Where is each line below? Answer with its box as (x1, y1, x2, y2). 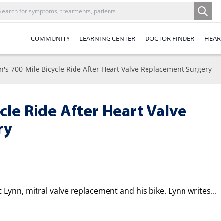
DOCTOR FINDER (145, 34, 194, 43)
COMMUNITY (31, 34, 70, 43)
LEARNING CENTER (79, 34, 135, 43)
